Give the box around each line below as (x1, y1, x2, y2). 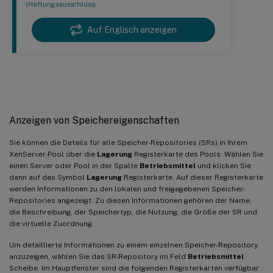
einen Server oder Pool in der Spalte (9, 161, 140, 170)
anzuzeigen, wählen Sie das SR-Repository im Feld (9, 252, 188, 261)
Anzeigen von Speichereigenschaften (9, 114, 179, 126)
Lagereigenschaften (9, 70, 153, 87)
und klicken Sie (196, 161, 251, 170)
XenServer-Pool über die (9, 149, 97, 158)
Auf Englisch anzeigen (87, 25, 177, 35)
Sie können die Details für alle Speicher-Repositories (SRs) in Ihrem (9, 138, 247, 147)
